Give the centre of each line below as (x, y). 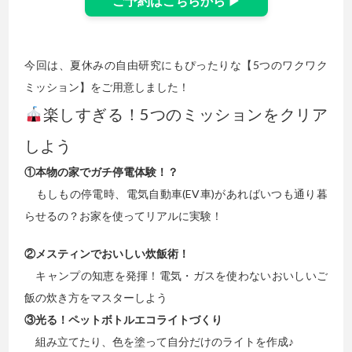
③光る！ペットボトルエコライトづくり (124, 319)
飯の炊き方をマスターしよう (96, 297)
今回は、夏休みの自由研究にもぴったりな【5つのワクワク (176, 64)
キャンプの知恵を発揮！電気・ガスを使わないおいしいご (176, 275)
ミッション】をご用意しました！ (107, 86)
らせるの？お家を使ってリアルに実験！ (124, 215)
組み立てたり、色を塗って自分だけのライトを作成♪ (159, 341)
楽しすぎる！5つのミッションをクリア (185, 114)
